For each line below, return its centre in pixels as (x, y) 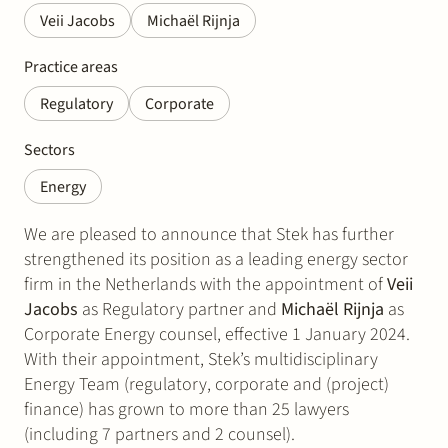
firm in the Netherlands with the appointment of (205, 284)
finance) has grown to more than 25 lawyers (186, 409)
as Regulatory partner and (179, 309)
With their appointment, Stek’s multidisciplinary (201, 359)
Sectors (49, 149)
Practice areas (71, 66)
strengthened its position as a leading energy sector (216, 259)
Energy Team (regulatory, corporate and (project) (206, 384)
